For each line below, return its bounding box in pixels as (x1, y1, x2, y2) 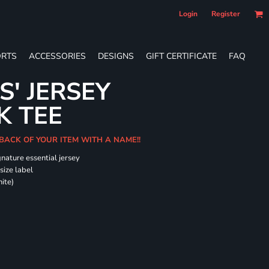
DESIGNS (98, 50, 134, 62)
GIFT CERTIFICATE (146, 50, 217, 62)
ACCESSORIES (29, 50, 86, 62)
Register (211, 9, 240, 19)
